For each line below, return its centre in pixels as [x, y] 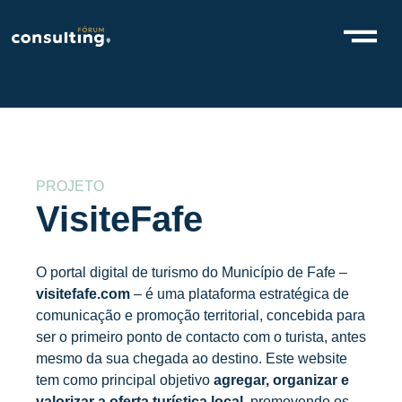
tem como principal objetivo [125, 380]
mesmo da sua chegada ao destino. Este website [192, 358]
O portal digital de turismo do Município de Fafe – [192, 272]
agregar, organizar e [281, 380]
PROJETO [70, 186]
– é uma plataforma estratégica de [240, 294]
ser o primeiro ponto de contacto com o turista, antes [201, 337]
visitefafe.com [83, 294]
